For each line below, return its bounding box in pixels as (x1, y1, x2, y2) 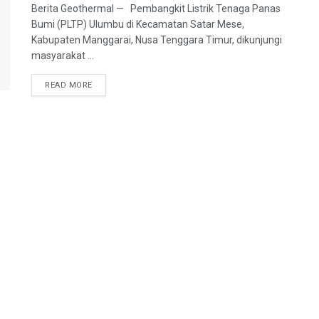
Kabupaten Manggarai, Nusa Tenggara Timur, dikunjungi (31, 34, 282, 46)
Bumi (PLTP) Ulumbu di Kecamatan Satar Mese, (31, 19, 244, 30)
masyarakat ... (31, 50, 94, 61)
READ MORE (45, 80, 93, 90)
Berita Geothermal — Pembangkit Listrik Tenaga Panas (31, 3, 281, 14)
